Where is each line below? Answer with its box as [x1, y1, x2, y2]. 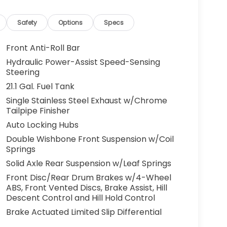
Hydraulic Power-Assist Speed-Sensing [6, 56, 160, 68]
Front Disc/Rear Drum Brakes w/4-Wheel [6, 172, 171, 184]
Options [58, 18, 83, 27]
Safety [17, 18, 37, 27]
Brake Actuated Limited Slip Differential [6, 206, 162, 218]
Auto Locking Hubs [6, 119, 79, 131]
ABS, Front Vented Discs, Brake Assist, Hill [6, 182, 167, 194]
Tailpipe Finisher [6, 105, 70, 117]
